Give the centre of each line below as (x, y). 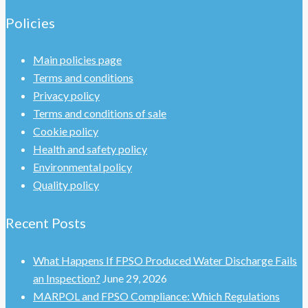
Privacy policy (66, 96)
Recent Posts (46, 222)
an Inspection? (67, 278)
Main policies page (77, 60)
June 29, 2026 (135, 278)
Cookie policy (66, 131)
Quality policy (66, 185)
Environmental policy (82, 167)
